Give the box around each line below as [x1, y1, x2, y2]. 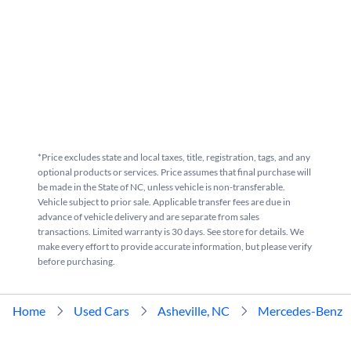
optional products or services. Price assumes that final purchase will [38, 166, 311, 178]
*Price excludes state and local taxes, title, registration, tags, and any [38, 151, 310, 163]
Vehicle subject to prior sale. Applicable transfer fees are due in [38, 196, 291, 208]
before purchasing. [38, 255, 115, 267]
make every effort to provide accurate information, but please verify [38, 241, 312, 252]
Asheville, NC [157, 303, 230, 318]
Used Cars [74, 303, 129, 318]
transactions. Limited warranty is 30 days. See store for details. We [38, 226, 304, 237]
